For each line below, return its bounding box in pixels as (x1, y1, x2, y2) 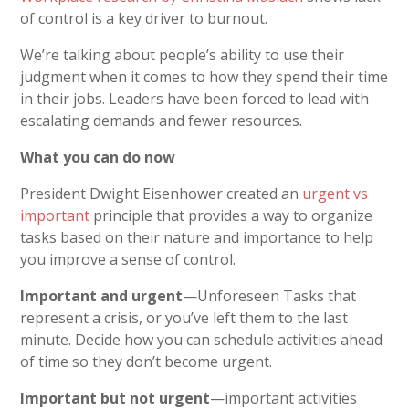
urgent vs (302, 184, 369, 204)
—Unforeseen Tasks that (183, 286, 357, 307)
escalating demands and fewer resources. (20, 110, 303, 131)
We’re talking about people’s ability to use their (20, 45, 345, 66)
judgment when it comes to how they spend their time (20, 67, 389, 88)
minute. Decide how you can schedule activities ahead (20, 330, 383, 351)
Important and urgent (20, 286, 184, 307)
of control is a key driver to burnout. (20, 8, 268, 29)
